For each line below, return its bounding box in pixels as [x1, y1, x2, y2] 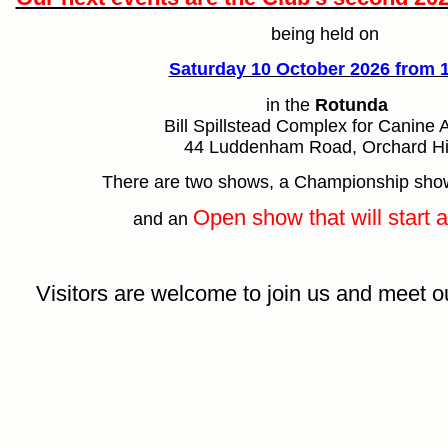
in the [266, 94, 315, 115]
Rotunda [315, 94, 388, 115]
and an [133, 208, 193, 229]
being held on [270, 23, 384, 44]
